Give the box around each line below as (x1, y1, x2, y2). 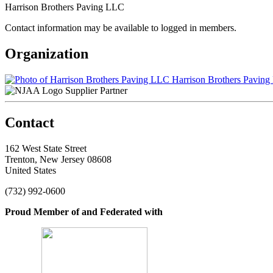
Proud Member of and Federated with (5, 206, 163, 217)
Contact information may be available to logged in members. (5, 22, 236, 33)
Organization (5, 45, 88, 62)
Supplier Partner (65, 85, 127, 96)
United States (5, 165, 56, 175)
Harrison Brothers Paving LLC (5, 1, 124, 12)
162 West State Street (5, 143, 87, 154)
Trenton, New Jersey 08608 (5, 154, 112, 165)
